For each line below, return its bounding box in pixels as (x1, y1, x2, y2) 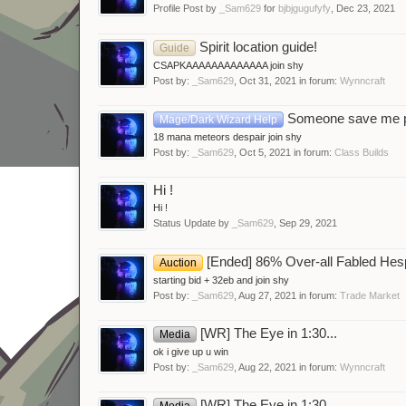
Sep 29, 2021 (279, 217, 337, 228)
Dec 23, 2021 (336, 2, 395, 14)
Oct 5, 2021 (239, 146, 291, 158)
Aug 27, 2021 (238, 289, 296, 301)
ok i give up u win (153, 345, 228, 357)
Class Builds (334, 146, 389, 158)
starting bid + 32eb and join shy (153, 274, 289, 285)
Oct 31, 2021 (239, 74, 296, 86)
